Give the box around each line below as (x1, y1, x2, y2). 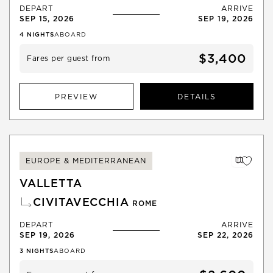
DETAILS (177, 91, 216, 101)
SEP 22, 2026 (197, 230, 253, 240)
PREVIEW (54, 91, 98, 101)
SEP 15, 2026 (19, 14, 74, 24)
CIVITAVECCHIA (33, 196, 133, 209)
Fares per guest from (27, 54, 110, 63)
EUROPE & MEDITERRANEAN (26, 156, 146, 166)
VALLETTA (19, 177, 82, 190)
